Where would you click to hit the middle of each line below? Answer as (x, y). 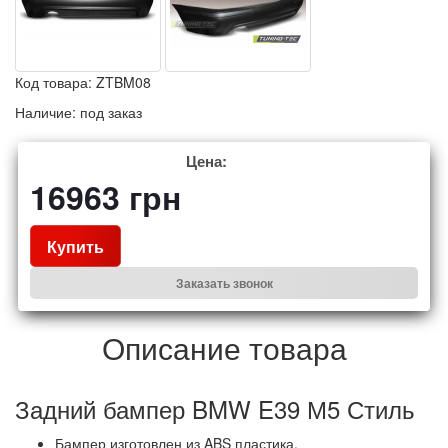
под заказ (111, 112)
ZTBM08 (123, 82)
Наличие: (47, 112)
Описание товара (224, 348)
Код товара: (55, 82)
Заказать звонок (224, 283)
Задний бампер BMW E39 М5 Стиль (215, 409)
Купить (75, 246)
